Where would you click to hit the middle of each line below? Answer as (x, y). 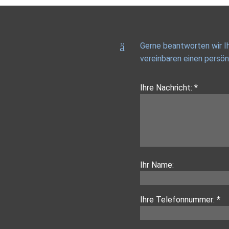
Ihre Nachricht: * (169, 88)
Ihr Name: (157, 165)
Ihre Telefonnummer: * (180, 200)
